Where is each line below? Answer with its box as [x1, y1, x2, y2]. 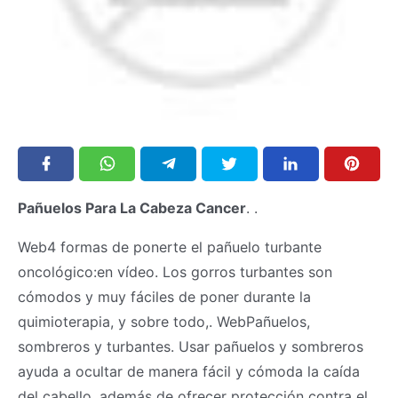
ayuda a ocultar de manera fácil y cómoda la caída [18, 362, 360, 380]
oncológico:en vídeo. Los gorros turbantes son [18, 262, 332, 281]
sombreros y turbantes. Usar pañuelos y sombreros [18, 337, 363, 355]
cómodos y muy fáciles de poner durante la [18, 287, 311, 306]
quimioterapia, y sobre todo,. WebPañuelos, [18, 312, 310, 330]
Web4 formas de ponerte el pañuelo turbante [18, 237, 322, 256]
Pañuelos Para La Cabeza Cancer [18, 198, 246, 217]
